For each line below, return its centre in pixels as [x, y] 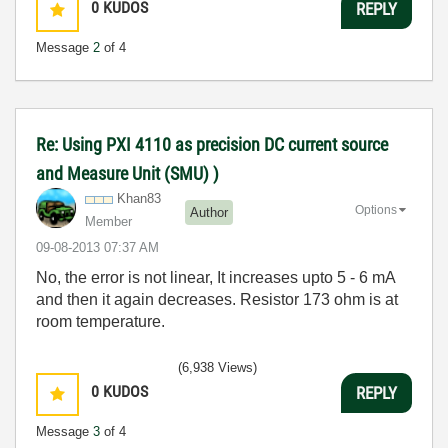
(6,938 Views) [217, 367]
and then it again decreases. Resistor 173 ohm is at [217, 299]
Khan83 [139, 198]
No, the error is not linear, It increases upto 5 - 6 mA [215, 277]
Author [209, 212]
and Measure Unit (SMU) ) [127, 173]
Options [376, 209]
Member [108, 221]
